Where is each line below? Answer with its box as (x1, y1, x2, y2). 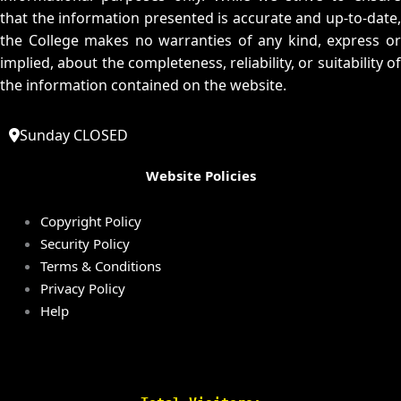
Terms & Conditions (40, 256, 161, 275)
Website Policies (145, 166, 256, 184)
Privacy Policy (40, 278, 125, 297)
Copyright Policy (40, 211, 141, 230)
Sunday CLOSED (20, 124, 128, 145)
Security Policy (40, 234, 130, 252)
